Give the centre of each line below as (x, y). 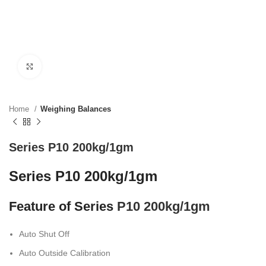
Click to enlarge (70, 66)
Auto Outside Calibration (65, 253)
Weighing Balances (76, 109)
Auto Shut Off (44, 234)
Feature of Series (63, 206)
